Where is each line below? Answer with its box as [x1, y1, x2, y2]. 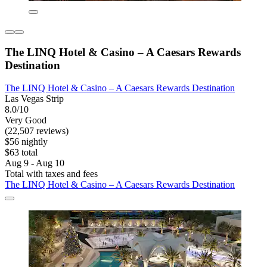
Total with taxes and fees [5, 169, 98, 179]
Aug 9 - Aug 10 [5, 158, 64, 169]
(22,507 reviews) [5, 126, 69, 136]
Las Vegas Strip [5, 94, 64, 104]
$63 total [5, 147, 38, 158]
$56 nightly [5, 136, 48, 147]
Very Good [5, 115, 46, 126]
